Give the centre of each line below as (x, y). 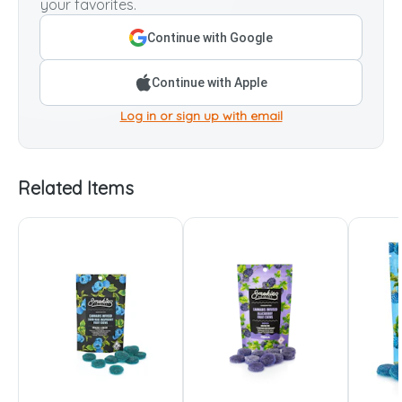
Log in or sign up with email (201, 115)
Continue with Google (210, 37)
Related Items (76, 188)
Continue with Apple (209, 82)
